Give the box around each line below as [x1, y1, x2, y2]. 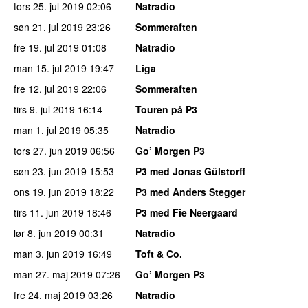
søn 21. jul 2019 [14, 20, 83, 34]
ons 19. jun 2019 [14, 185, 87, 199]
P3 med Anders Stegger [135, 185, 245, 199]
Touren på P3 [135, 102, 197, 117]
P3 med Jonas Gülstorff [135, 164, 245, 179]
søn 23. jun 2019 [14, 164, 87, 179]
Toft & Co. [135, 247, 182, 261]
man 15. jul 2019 [14, 61, 87, 76]
